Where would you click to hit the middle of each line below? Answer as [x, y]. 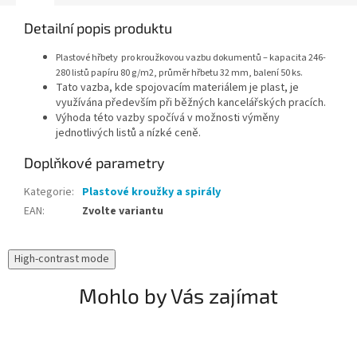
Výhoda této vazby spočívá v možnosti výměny [168, 118]
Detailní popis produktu [98, 28]
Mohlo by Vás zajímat [178, 296]
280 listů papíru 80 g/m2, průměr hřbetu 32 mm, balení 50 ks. [179, 73]
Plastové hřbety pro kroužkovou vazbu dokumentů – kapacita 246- [191, 58]
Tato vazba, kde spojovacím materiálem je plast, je [177, 88]
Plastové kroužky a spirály [151, 192]
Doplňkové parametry [94, 163]
